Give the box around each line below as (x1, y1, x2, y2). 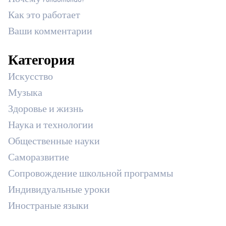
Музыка (8, 87, 42, 102)
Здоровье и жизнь (8, 103, 83, 118)
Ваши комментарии (8, 25, 92, 40)
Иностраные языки (8, 200, 89, 215)
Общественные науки (8, 135, 100, 150)
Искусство (8, 71, 53, 86)
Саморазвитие (8, 151, 69, 166)
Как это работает (8, 9, 80, 24)
